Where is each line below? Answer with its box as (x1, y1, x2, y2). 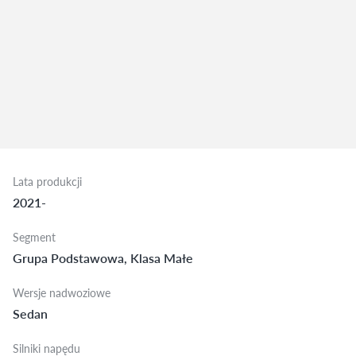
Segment (13, 229, 56, 246)
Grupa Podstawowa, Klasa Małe (13, 249, 193, 268)
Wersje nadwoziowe (13, 284, 110, 301)
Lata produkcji (13, 173, 82, 190)
